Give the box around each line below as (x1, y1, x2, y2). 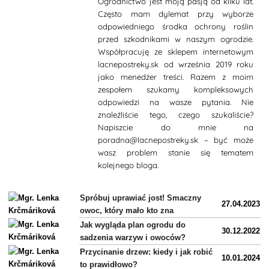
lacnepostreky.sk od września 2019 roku (98, 59, 253, 70)
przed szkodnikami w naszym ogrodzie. (98, 34, 253, 44)
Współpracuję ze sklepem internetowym (98, 47, 253, 57)
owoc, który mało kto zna (80, 206, 174, 216)
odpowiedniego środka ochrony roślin (98, 22, 253, 32)
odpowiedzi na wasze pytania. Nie (98, 97, 253, 107)
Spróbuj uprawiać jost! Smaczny (80, 193, 202, 203)
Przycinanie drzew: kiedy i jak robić (80, 247, 213, 257)
